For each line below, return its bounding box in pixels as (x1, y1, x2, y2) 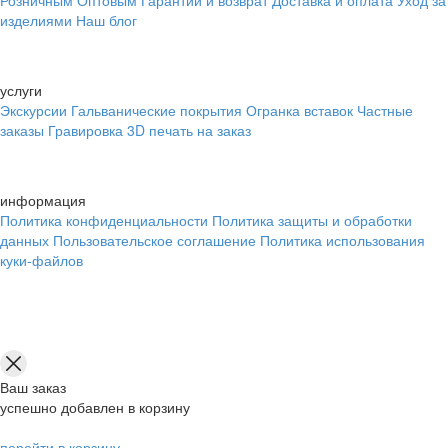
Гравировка (48, 120, 123, 141)
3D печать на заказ (127, 120, 251, 141)
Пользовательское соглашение (53, 230, 256, 251)
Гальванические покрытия (71, 100, 242, 121)
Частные (357, 100, 413, 121)
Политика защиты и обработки (212, 210, 412, 231)
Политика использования (260, 230, 425, 251)
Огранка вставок (246, 100, 353, 121)
